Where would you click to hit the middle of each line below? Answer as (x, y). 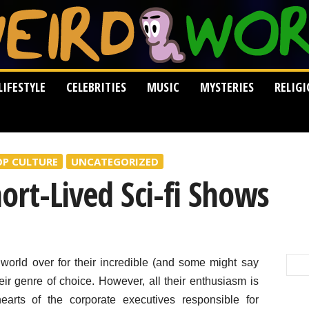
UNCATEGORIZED (114, 161)
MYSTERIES (227, 87)
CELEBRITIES (96, 87)
